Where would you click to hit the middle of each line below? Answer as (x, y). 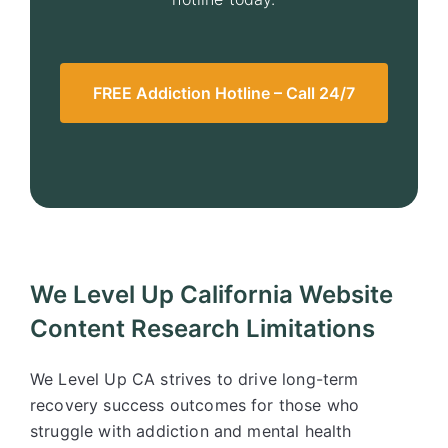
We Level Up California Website (211, 294)
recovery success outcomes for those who (195, 405)
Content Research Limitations (202, 328)
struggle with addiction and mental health (191, 431)
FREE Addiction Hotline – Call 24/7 (224, 93)
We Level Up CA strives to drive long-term (194, 379)
